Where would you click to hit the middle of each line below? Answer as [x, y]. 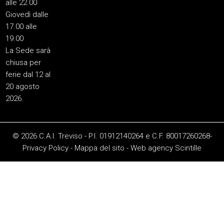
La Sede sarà [28, 51]
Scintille [188, 148]
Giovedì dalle [27, 15]
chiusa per [23, 63]
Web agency [152, 148]
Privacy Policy [45, 148]
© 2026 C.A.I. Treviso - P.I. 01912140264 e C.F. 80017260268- [112, 136]
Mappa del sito [99, 148]
